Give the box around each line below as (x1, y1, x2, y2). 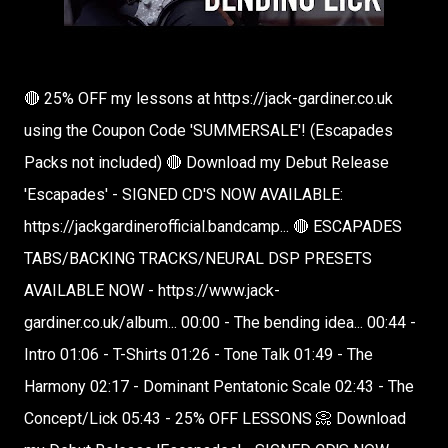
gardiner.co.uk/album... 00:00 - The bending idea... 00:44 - (24, 313, 416, 332)
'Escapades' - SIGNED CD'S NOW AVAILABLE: (24, 185, 343, 204)
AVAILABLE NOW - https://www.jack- (24, 281, 280, 300)
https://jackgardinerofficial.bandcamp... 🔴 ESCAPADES (24, 217, 402, 236)
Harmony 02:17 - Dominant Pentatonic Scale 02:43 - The (24, 377, 414, 396)
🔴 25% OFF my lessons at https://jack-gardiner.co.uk (24, 89, 393, 108)
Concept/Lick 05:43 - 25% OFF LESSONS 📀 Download (24, 409, 406, 428)
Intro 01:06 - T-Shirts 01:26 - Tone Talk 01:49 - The (24, 345, 373, 364)
